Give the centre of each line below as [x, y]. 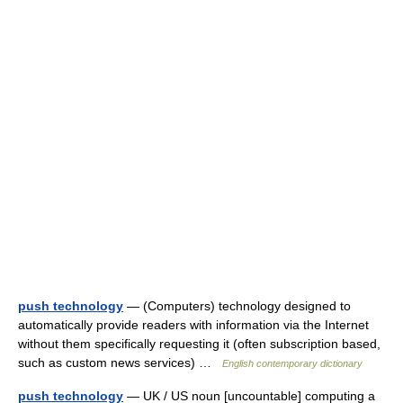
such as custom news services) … [120, 363]
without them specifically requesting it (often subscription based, [199, 344]
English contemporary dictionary [292, 363]
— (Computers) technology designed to [237, 306]
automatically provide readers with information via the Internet [193, 325]
